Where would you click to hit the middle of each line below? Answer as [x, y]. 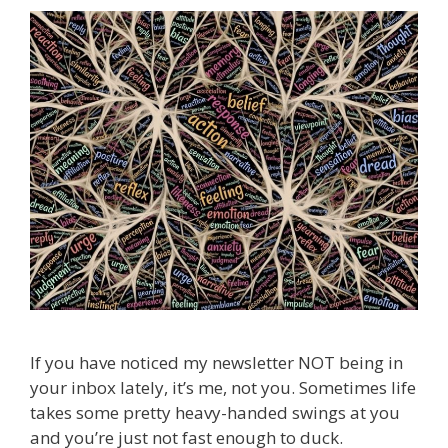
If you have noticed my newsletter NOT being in [216, 363]
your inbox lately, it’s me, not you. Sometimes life [223, 388]
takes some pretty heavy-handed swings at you [215, 413]
